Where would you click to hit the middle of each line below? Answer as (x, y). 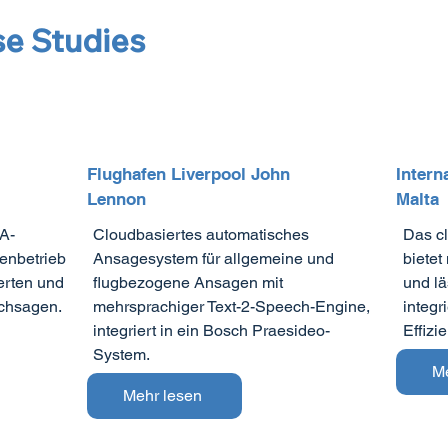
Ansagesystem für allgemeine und (214, 258)
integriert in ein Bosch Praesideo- (212, 330)
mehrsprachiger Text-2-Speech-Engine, (232, 306)
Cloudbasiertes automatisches (201, 234)
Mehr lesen (163, 396)
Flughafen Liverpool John (189, 174)
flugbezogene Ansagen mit (188, 282)
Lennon (119, 199)
